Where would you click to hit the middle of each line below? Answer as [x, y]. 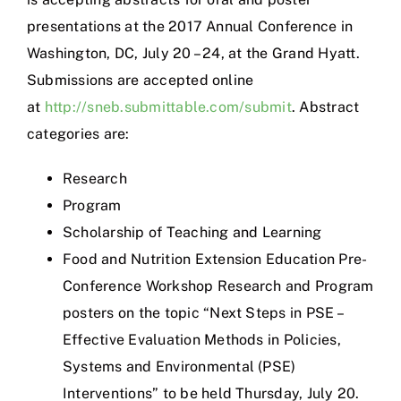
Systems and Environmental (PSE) [179, 366]
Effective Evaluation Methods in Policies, [202, 339]
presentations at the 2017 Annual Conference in [190, 26]
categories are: [78, 133]
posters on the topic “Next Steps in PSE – [202, 312]
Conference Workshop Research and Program [218, 286]
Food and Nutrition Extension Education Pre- [215, 259]
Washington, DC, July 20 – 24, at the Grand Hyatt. [193, 53]
